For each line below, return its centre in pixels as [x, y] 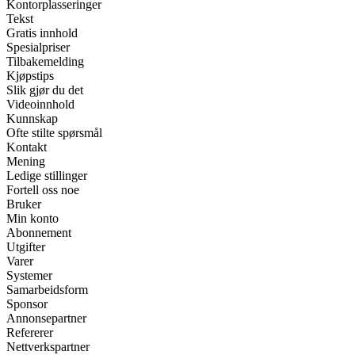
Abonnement [39, 233]
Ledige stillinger [47, 176]
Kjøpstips [30, 76]
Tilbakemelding [45, 62]
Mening [26, 162]
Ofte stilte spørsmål [54, 133]
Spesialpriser [38, 48]
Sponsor [27, 304]
